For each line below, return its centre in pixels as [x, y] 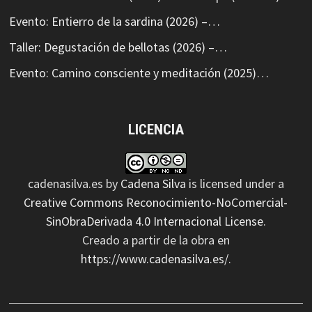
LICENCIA [156, 130]
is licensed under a [235, 183]
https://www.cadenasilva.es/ [154, 258]
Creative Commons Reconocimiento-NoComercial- [156, 202]
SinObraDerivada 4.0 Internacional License [154, 221]
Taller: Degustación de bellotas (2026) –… [118, 47]
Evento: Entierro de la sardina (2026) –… [114, 22]
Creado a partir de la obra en [156, 240]
